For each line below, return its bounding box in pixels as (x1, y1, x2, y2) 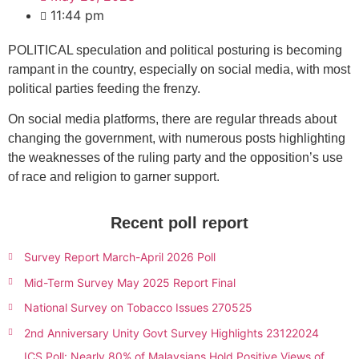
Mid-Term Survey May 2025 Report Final (24, 275, 236, 289)
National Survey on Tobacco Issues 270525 (24, 301, 252, 315)
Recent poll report (111, 213, 248, 232)
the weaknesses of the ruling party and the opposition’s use (8, 151, 343, 165)
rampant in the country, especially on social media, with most (8, 63, 350, 76)
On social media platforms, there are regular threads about (8, 112, 337, 127)
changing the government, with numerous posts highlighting (8, 131, 345, 146)
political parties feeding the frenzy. (8, 82, 204, 95)
